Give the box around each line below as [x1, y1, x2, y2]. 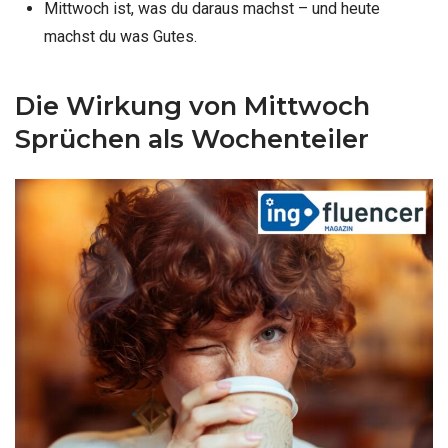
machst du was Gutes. [43, 26, 197, 46]
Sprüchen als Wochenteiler [15, 123, 369, 155]
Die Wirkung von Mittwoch [15, 90, 370, 122]
